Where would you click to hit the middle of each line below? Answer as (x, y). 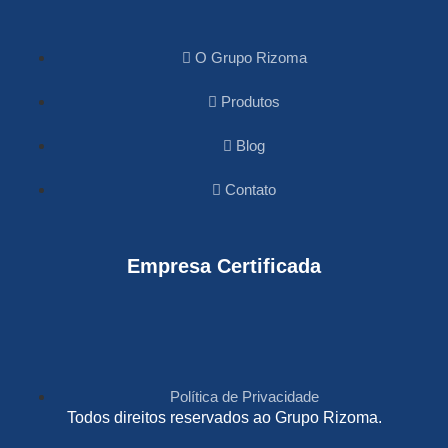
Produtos (250, 102)
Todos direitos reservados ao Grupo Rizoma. (224, 418)
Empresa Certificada (224, 266)
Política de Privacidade (244, 397)
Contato (250, 190)
